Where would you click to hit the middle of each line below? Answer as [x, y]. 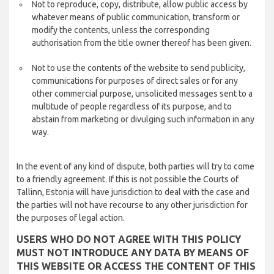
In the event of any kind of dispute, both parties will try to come [135, 166]
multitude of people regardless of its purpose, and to [132, 106]
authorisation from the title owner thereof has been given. [142, 43]
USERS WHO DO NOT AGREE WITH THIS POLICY [129, 239]
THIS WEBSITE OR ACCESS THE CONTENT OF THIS [136, 266]
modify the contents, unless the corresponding [121, 30]
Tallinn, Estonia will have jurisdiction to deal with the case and [133, 192]
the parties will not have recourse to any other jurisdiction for [132, 205]
